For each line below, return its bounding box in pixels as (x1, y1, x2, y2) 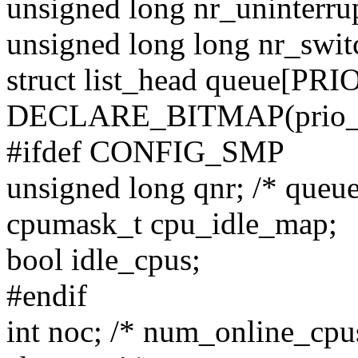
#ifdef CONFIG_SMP (6, 134, 284, 169)
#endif (6, 278, 87, 313)
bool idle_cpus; (6, 242, 201, 277)
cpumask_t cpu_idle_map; (6, 206, 337, 241)
